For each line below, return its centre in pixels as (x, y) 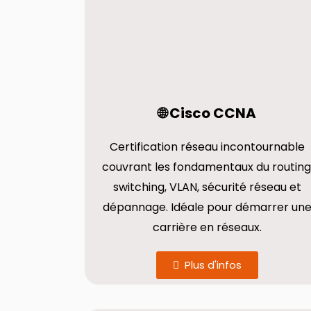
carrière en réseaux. (208, 227)
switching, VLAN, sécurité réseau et (208, 187)
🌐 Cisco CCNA (208, 113)
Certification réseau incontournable (208, 147)
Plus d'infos (213, 265)
